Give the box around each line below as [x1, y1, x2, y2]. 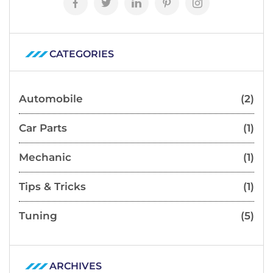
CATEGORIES [49, 48, 114, 60]
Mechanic [19, 151, 71, 163]
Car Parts [19, 121, 67, 134]
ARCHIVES [49, 260, 102, 272]
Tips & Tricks [19, 180, 86, 193]
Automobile [19, 92, 83, 105]
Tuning [19, 209, 57, 222]
